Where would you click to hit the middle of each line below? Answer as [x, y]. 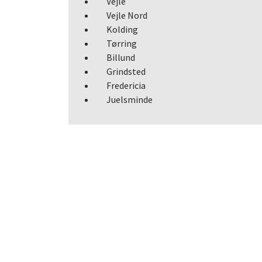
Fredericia [126, 85]
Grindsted [126, 71]
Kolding [122, 29]
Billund [121, 57]
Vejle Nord [127, 15]
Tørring [122, 43]
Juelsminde [130, 99]
